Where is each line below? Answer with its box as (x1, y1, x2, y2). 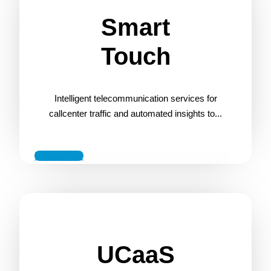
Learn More (34, 150, 83, 161)
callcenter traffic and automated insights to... (49, 108, 222, 119)
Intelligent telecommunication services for (54, 93, 217, 103)
